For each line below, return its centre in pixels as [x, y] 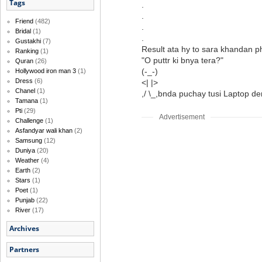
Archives [24, 229]
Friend [24, 21]
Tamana [27, 101]
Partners [24, 250]
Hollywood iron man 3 [46, 71]
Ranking [27, 51]
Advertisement [182, 117]
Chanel [25, 91]
